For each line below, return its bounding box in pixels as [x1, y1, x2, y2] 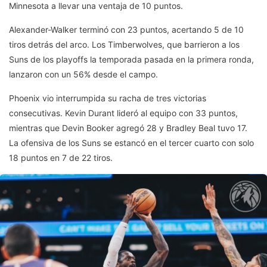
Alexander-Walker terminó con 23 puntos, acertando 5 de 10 [9, 24, 244, 35]
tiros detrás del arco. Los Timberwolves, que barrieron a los [9, 39, 240, 50]
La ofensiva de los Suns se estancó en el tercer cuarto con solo [9, 138, 254, 148]
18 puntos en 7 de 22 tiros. [9, 153, 113, 163]
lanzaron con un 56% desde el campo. [9, 69, 158, 80]
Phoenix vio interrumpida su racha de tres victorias [9, 93, 206, 104]
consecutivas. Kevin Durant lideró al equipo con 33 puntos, [9, 108, 238, 119]
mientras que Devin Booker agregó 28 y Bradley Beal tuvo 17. [9, 123, 247, 133]
